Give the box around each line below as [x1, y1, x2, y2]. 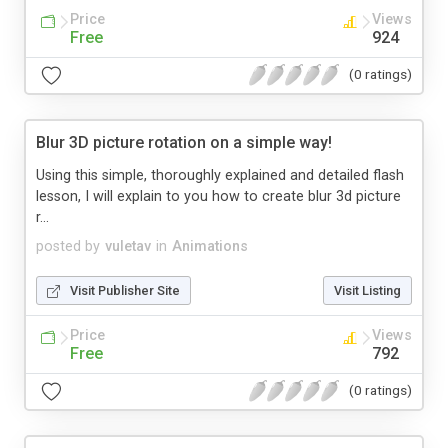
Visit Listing [334, 282, 401, 298]
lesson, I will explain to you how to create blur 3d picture [36, 187, 401, 205]
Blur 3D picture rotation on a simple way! [36, 132, 332, 152]
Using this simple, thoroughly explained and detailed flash [36, 166, 404, 184]
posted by [36, 237, 100, 255]
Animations [172, 237, 248, 255]
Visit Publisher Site [70, 282, 180, 298]
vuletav [105, 237, 151, 255]
